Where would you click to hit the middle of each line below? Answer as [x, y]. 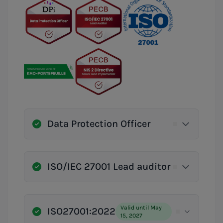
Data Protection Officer [99, 123]
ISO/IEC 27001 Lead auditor [109, 166]
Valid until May [141, 207]
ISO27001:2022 [81, 211]
